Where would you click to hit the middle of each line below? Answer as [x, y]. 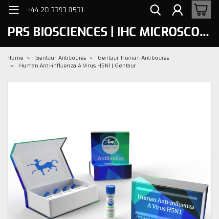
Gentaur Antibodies [61, 58]
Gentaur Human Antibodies [133, 58]
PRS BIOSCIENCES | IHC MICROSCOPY [204, 32]
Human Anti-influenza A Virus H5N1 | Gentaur [78, 66]
